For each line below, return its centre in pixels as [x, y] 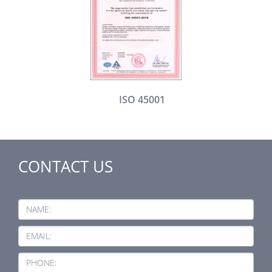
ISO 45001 [142, 99]
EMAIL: [39, 236]
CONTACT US [66, 166]
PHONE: [41, 263]
